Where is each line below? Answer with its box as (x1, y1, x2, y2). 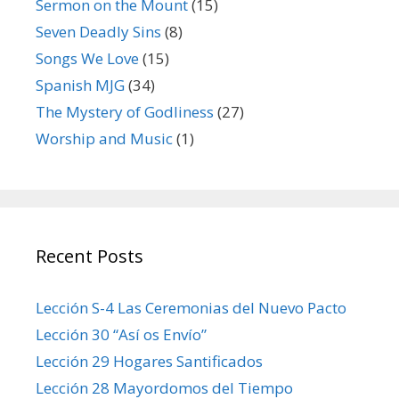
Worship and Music (36, 127, 173, 149)
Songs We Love (36, 47, 139, 69)
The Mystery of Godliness (36, 101, 214, 122)
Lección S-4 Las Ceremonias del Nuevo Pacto (36, 297, 346, 318)
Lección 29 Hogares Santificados (36, 350, 263, 371)
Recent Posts (36, 243, 143, 268)
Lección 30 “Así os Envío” (36, 323, 207, 345)
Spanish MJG (36, 74, 125, 95)
